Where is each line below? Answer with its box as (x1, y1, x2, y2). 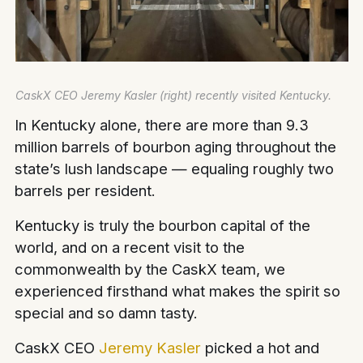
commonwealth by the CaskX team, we (15, 260, 286, 279)
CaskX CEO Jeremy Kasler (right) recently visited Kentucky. (15, 88, 331, 103)
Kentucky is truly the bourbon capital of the (15, 216, 311, 235)
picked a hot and (201, 339, 320, 357)
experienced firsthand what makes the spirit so (15, 282, 341, 301)
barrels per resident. (15, 181, 156, 200)
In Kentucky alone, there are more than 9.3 (15, 116, 310, 135)
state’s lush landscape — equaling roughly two (15, 160, 335, 178)
